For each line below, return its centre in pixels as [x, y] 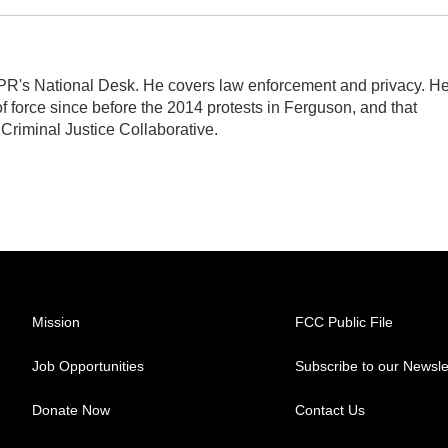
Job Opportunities [88, 366]
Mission [56, 322]
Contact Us [330, 410]
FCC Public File [344, 322]
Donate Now [71, 410]
